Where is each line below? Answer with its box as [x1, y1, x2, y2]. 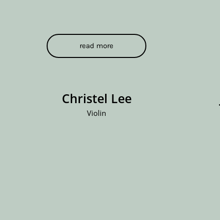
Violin [87, 108, 107, 118]
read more [80, 41, 114, 50]
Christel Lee [61, 89, 132, 107]
